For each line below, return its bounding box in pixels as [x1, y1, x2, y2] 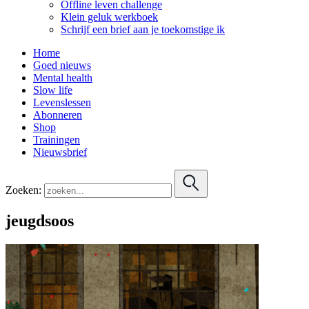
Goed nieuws [33, 59, 91, 71]
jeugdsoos [6, 211, 74, 230]
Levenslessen [33, 96, 91, 108]
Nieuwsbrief [33, 146, 87, 158]
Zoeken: [6, 183, 41, 196]
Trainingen [33, 133, 80, 146]
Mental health [33, 71, 92, 83]
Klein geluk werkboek [61, 10, 158, 23]
